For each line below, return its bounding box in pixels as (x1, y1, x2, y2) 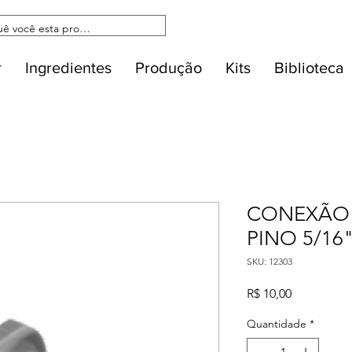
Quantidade (247, 316, 306, 331)
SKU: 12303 (247, 255, 292, 267)
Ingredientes (24, 58, 112, 76)
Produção (134, 58, 202, 76)
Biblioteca (273, 58, 344, 76)
